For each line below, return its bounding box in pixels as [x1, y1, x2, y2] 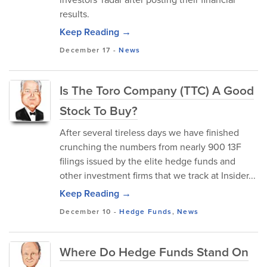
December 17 [60, 45, 111, 55]
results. [60, 7, 89, 20]
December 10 [60, 206, 111, 216]
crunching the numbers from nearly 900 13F [60, 140, 241, 153]
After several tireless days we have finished [60, 126, 239, 139]
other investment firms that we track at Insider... [60, 169, 256, 182]
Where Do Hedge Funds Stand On [60, 243, 249, 260]
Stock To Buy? [60, 101, 138, 119]
